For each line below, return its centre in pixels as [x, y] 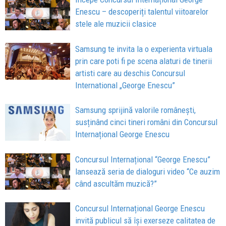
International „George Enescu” [125, 85]
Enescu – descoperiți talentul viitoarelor [142, 12]
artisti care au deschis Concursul [130, 73]
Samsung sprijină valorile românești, [136, 110]
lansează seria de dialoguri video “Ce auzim [148, 171]
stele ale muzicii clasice [116, 24]
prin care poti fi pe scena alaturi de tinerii [144, 61]
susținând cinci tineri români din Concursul [147, 122]
